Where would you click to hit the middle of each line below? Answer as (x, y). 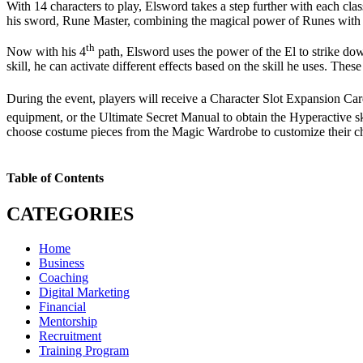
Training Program (84, 350)
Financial (62, 306)
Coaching (64, 277)
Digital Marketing (84, 292)
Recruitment (70, 335)
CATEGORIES (70, 214)
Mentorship (68, 321)
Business (62, 263)
